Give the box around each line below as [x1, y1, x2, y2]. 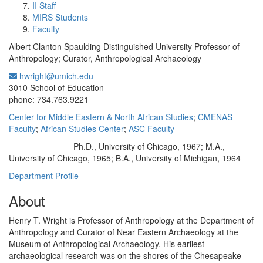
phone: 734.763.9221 [9, 93, 89, 105]
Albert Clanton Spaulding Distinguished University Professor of [9, 41, 240, 52]
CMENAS [198, 111, 232, 123]
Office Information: [99, 72, 155, 81]
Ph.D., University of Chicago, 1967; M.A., [73, 140, 225, 152]
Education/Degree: [12, 143, 68, 151]
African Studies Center [41, 123, 124, 134]
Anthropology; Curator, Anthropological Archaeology [9, 52, 201, 64]
